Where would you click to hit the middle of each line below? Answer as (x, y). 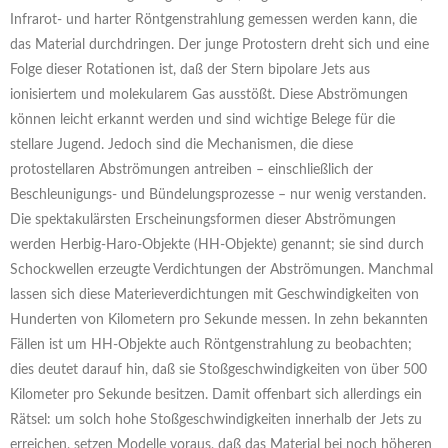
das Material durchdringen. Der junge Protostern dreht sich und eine (219, 45)
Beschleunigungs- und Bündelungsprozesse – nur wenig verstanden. (218, 195)
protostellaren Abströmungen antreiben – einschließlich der (191, 170)
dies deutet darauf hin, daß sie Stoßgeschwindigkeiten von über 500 (218, 370)
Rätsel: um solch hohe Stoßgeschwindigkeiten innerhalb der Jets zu (216, 420)
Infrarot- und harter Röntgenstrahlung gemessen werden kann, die (213, 20)
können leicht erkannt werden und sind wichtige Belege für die (202, 120)
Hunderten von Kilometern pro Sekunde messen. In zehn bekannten (219, 320)
